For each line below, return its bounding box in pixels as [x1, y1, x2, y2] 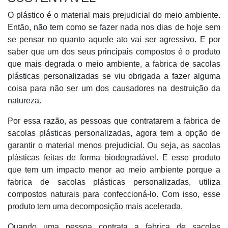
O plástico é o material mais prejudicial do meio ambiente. [8, 11, 220, 19]
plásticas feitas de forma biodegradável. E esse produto [8, 153, 220, 162]
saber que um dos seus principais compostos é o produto [8, 47, 220, 56]
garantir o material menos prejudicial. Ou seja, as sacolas [8, 141, 220, 150]
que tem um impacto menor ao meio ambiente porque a [8, 165, 220, 174]
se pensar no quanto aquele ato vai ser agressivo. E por [8, 35, 220, 44]
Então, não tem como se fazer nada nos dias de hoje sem [8, 23, 220, 32]
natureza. [8, 96, 41, 105]
